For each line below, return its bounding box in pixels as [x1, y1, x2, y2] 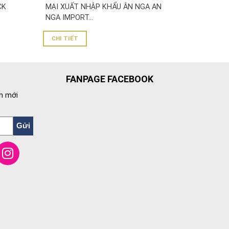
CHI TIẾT [51, 34, 79, 42]
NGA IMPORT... [45, 13, 93, 22]
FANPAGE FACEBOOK [66, 73, 154, 84]
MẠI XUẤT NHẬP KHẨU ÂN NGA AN [45, 2, 162, 11]
